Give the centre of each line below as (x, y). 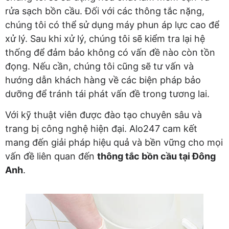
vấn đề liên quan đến (51, 156)
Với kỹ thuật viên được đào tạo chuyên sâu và (104, 115)
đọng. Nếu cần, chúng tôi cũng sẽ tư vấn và (99, 66)
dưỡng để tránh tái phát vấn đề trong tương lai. (107, 94)
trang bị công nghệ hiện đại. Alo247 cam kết (101, 129)
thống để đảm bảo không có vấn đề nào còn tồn (110, 52)
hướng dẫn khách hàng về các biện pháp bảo (103, 80)
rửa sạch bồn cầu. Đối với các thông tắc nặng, (105, 11)
